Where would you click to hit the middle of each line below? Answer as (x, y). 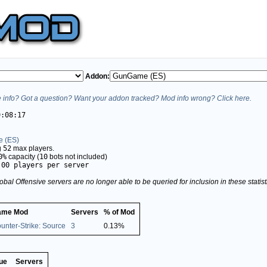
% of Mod (119, 212)
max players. (33, 148)
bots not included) (77, 156)
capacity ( (23, 156)
